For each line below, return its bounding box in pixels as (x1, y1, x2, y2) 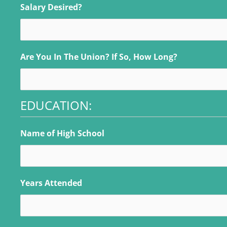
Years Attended (20, 177, 82, 188)
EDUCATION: (20, 96, 92, 113)
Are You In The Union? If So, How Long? (20, 51, 177, 62)
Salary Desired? (20, 1, 82, 13)
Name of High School (20, 127, 104, 139)
